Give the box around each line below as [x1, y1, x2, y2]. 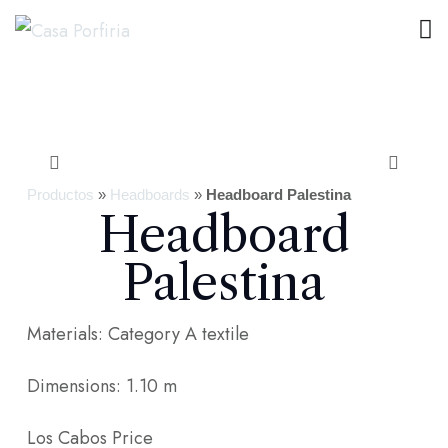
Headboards [109, 185, 190, 203]
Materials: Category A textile [26, 320, 249, 347]
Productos [26, 185, 94, 203]
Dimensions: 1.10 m [26, 372, 177, 399]
